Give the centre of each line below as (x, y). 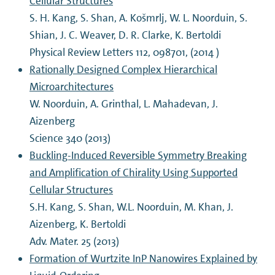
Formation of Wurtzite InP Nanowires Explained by (144, 259)
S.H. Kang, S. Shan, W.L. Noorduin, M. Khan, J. (132, 207)
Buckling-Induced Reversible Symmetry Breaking (138, 156)
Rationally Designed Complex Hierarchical (124, 70)
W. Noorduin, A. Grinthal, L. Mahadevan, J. (124, 104)
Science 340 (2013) (70, 138)
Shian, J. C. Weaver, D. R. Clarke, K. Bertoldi (126, 35)
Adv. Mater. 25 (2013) (75, 242)
